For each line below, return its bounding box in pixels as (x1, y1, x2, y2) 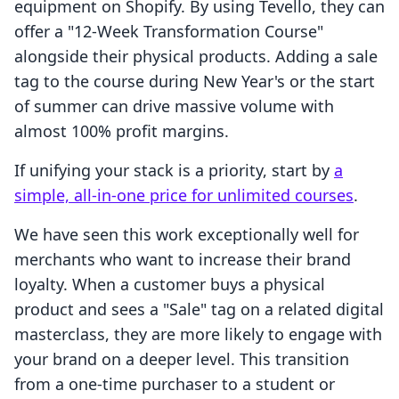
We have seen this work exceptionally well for (14, 224, 359, 246)
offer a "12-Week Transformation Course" (14, 20, 323, 43)
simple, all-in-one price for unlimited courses (14, 184, 354, 207)
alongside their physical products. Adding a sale (14, 45, 378, 68)
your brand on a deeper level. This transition (14, 348, 349, 370)
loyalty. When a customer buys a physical (14, 273, 325, 296)
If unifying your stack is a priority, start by (14, 159, 334, 182)
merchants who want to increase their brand (14, 248, 351, 271)
